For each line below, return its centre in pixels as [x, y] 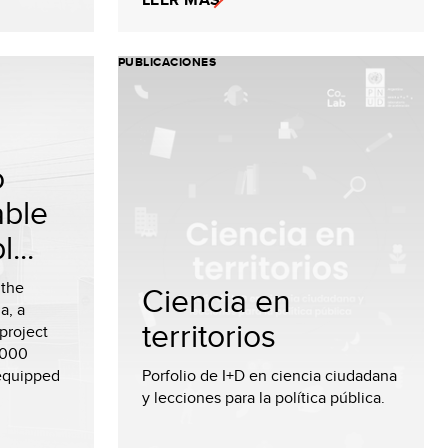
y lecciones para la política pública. [263, 397]
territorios [209, 335]
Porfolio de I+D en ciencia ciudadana [269, 375]
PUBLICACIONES [167, 62]
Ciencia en [216, 300]
